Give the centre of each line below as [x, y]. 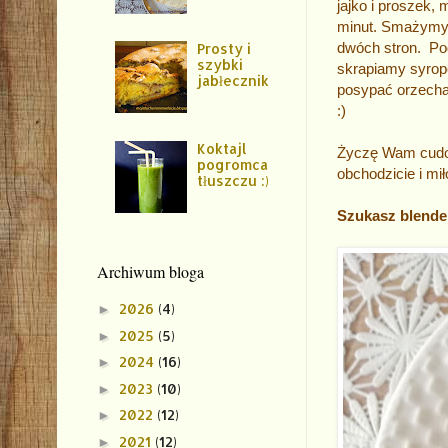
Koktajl [222, 148]
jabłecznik [233, 81]
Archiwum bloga [150, 271]
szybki [220, 65]
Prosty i [224, 49]
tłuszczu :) [233, 180]
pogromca [233, 164]
